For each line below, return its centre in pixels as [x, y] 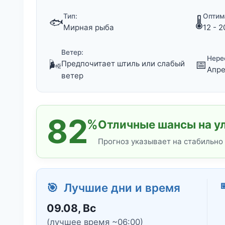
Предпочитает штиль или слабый [123, 64]
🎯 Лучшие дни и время [114, 188]
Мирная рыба [89, 28]
